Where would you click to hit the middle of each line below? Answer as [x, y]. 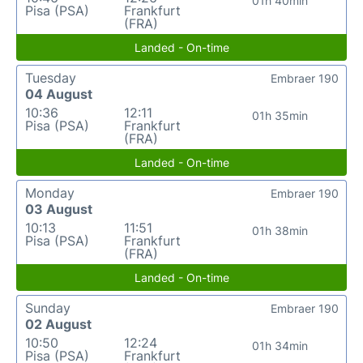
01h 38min [280, 230]
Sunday [48, 307]
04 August [59, 94]
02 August [58, 324]
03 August [59, 209]
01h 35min [280, 115]
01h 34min [280, 345]
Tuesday [51, 77]
